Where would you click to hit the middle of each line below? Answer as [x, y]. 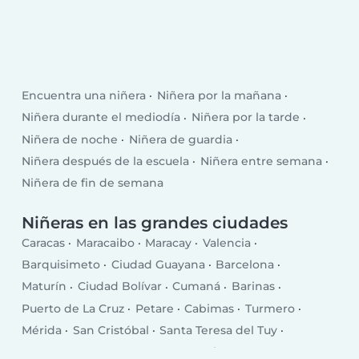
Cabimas [210, 308]
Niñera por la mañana [219, 96]
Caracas [44, 243]
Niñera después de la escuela [106, 161]
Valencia [226, 243]
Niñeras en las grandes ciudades [155, 222]
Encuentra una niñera [84, 96]
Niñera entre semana [261, 161]
